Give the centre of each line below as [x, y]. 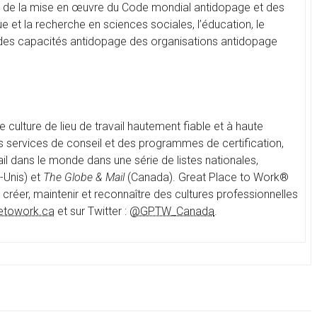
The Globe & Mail [84, 178]
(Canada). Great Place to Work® [207, 178]
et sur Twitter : [92, 212]
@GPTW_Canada [172, 212]
